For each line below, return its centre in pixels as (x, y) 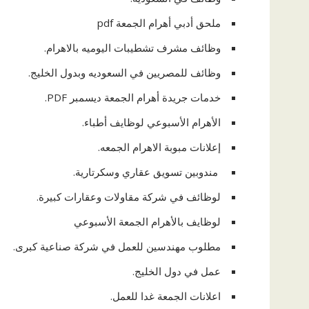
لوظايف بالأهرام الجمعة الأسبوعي (147, 221)
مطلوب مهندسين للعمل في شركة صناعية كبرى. (117, 246)
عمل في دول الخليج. (177, 271)
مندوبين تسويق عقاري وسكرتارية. (147, 172)
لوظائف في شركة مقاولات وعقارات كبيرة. (129, 197)
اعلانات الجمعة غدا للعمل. (166, 296)
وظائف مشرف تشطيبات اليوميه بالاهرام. (132, 48)
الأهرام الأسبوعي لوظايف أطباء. (151, 122)
